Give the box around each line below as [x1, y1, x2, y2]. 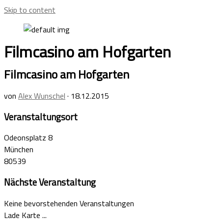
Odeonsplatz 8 [4, 132, 53, 144]
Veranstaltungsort [4, 110, 78, 124]
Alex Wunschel [18, 89, 65, 102]
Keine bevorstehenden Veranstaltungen [4, 197, 134, 209]
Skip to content [4, 4, 55, 16]
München [4, 143, 33, 156]
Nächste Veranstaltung [4, 175, 96, 189]
